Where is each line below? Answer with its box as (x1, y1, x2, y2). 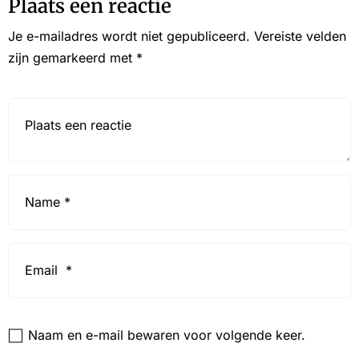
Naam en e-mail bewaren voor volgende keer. (28, 327, 305, 344)
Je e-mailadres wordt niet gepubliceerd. (8, 28, 250, 45)
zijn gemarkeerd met (8, 50, 136, 67)
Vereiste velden (254, 28, 346, 45)
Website (7, 309, 63, 327)
